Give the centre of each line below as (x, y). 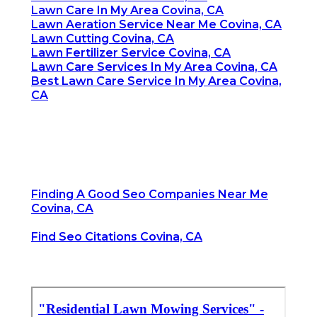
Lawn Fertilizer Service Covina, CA (131, 53)
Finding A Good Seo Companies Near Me (150, 195)
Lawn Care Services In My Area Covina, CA (154, 67)
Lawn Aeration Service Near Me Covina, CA (156, 25)
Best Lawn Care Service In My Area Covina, (156, 81)
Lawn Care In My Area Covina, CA (127, 11)
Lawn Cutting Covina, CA (103, 39)
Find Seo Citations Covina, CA (117, 237)
